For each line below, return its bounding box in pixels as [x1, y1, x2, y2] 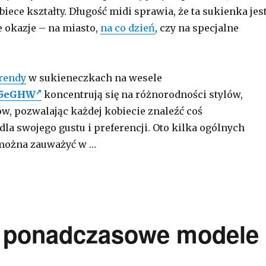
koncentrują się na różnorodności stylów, [41, 88, 243, 100]
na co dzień [100, 22, 155, 34]
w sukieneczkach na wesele [26, 72, 162, 84]
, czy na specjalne [154, 22, 239, 34]
